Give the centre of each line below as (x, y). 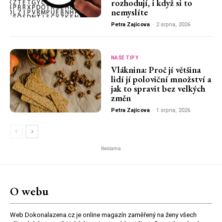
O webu (29, 191)
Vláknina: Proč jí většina (156, 69)
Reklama (111, 148)
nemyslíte (129, 12)
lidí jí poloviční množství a (161, 79)
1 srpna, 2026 (173, 110)
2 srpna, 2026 (173, 24)
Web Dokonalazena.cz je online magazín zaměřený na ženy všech (103, 215)
